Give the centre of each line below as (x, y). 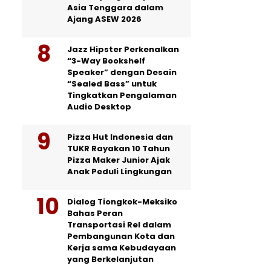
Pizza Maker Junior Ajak (119, 160)
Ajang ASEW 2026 (104, 19)
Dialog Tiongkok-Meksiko (122, 202)
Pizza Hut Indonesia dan (120, 137)
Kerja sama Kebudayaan (122, 248)
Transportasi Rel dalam (119, 225)
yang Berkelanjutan (110, 260)
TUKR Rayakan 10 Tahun (119, 149)
